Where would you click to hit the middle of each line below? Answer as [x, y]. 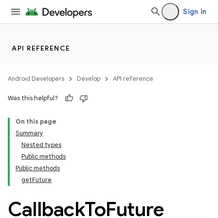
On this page [36, 121]
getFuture [36, 180]
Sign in [195, 12]
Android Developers [36, 79]
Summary [29, 133]
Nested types [41, 145]
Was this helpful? [33, 98]
